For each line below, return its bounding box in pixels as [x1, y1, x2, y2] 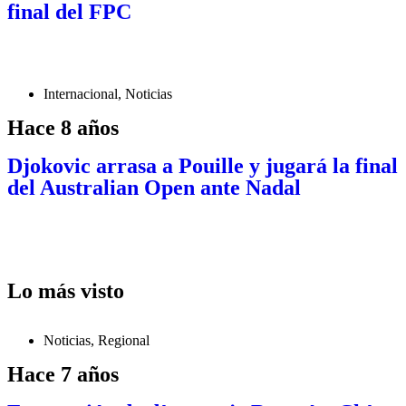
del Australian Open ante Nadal [7, 176, 301, 199]
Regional [98, 333, 150, 348]
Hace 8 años [7, 116, 119, 140]
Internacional [43, 86, 118, 101]
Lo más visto [7, 279, 124, 303]
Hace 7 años [7, 362, 119, 386]
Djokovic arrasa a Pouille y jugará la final [7, 154, 398, 178]
